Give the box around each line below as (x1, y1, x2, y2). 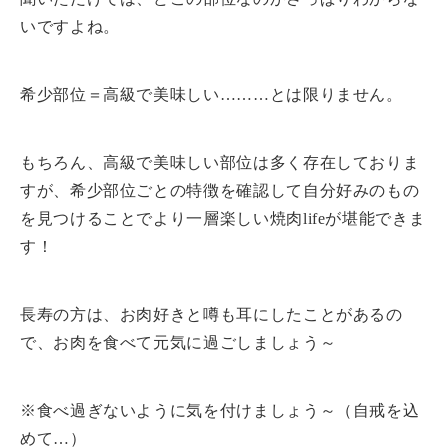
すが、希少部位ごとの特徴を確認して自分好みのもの (20, 181, 420, 199)
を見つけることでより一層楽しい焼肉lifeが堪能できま (20, 209, 426, 227)
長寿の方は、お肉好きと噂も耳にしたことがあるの (20, 305, 403, 323)
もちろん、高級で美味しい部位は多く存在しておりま (20, 153, 420, 171)
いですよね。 (20, 17, 120, 35)
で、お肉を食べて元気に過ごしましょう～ (20, 333, 337, 351)
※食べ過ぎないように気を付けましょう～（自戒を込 (20, 401, 420, 419)
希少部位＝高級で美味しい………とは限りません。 (20, 85, 403, 103)
